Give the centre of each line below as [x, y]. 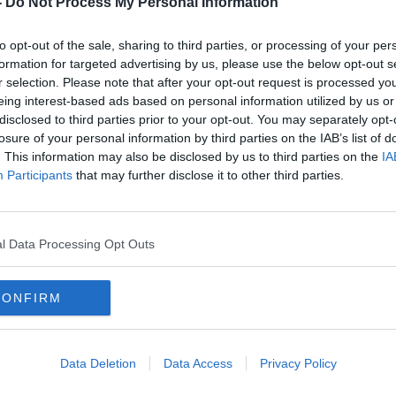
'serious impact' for [139, 200]
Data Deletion [98, 363]
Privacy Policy [298, 363]
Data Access [198, 363]
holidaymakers [122, 218]
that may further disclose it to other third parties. [208, 175]
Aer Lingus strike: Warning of [179, 183]
